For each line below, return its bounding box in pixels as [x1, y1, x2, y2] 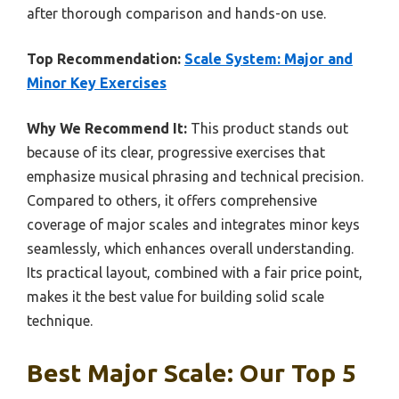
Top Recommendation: [27, 50, 181, 67]
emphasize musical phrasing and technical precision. [27, 167, 363, 184]
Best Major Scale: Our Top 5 [27, 358, 356, 387]
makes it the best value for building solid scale [27, 288, 324, 305]
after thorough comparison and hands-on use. [27, 4, 326, 21]
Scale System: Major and [184, 50, 353, 67]
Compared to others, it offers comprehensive [27, 191, 317, 208]
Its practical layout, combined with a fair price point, [27, 264, 362, 281]
